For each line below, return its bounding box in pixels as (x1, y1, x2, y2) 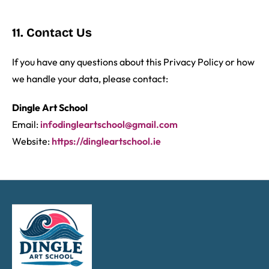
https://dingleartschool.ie (52, 135, 161, 148)
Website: (12, 135, 52, 148)
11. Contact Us (12, 25, 92, 40)
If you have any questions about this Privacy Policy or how (12, 56, 255, 68)
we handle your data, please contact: (12, 73, 168, 85)
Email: (12, 118, 40, 131)
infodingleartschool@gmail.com (40, 118, 178, 131)
